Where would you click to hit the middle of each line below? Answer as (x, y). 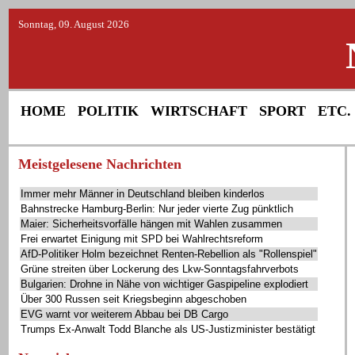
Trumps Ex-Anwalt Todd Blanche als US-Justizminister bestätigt (168, 329)
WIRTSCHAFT (199, 111)
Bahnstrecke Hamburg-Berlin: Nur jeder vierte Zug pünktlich (157, 209)
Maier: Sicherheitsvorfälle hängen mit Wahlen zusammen (151, 224)
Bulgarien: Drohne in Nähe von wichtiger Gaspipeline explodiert (164, 284)
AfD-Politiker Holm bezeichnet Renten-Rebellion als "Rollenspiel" (169, 254)
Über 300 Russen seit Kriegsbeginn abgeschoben (134, 299)
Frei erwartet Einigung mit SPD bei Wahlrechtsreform (142, 239)
